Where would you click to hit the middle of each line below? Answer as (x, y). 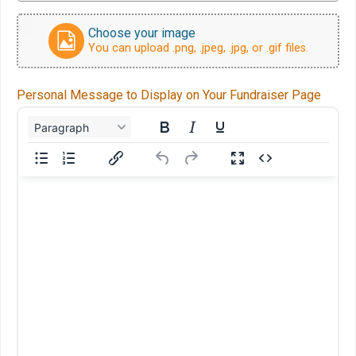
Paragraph (62, 127)
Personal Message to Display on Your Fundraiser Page (169, 95)
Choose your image (141, 33)
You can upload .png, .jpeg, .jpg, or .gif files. (198, 48)
